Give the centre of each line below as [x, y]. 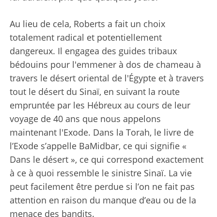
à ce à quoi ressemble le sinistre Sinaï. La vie [101, 173]
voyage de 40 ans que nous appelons [85, 118]
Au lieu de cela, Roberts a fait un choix [87, 23]
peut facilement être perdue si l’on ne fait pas [102, 186]
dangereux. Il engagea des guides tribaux [93, 51]
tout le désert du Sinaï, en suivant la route [95, 91]
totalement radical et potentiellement [86, 37]
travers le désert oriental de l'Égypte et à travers [107, 78]
